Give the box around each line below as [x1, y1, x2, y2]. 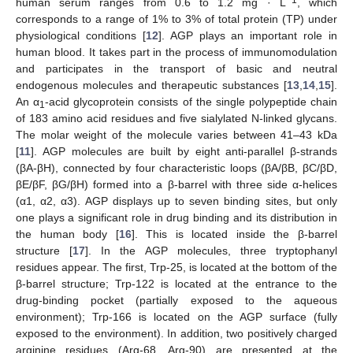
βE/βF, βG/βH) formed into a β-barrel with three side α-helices [16, 177, 337, 191]
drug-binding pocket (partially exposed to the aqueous [16, 293, 337, 307]
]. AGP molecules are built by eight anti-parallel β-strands [31, 144, 337, 158]
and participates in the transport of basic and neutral [16, 61, 337, 75]
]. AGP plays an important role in [158, 28, 337, 42]
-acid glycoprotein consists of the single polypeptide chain [45, 95, 337, 108]
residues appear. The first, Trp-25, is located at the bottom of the [16, 260, 337, 273]
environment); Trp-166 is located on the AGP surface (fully [16, 310, 337, 323]
